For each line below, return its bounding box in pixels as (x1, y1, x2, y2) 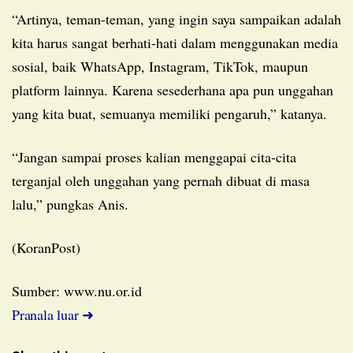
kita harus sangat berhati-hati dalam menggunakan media (12, 32, 338, 52)
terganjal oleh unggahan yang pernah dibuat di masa (12, 170, 310, 190)
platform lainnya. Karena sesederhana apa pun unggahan (12, 80, 333, 99)
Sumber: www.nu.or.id (20, 281, 142, 300)
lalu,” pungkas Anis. (12, 194, 128, 214)
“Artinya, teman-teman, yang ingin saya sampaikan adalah (12, 9, 27, 28)
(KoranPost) (12, 237, 80, 257)
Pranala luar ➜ (12, 304, 95, 324)
